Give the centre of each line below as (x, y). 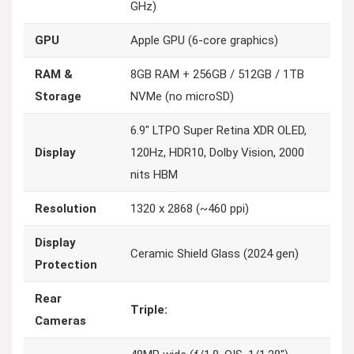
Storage (58, 96)
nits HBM (154, 175)
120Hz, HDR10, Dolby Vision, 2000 (217, 153)
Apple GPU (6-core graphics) (204, 40)
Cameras (60, 321)
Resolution (66, 209)
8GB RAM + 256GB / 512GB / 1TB (217, 74)
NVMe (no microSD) (182, 96)
